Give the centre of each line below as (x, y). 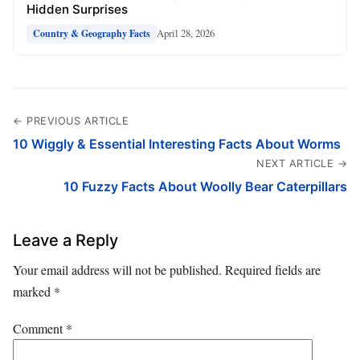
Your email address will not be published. (117, 269)
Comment (39, 328)
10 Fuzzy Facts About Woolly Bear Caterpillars (205, 186)
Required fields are (273, 269)
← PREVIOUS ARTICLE (71, 121)
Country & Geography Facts (92, 33)
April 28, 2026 (186, 33)
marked (33, 291)
